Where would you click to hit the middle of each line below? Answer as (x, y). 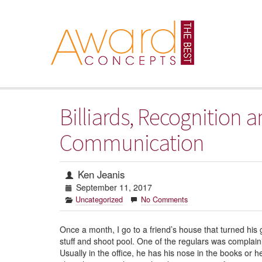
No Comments (164, 199)
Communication (132, 143)
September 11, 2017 (113, 187)
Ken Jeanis (100, 174)
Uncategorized (99, 199)
